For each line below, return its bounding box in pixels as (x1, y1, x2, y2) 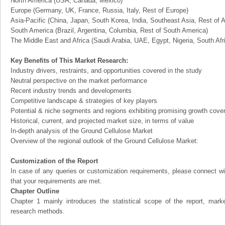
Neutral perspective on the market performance (11, 77, 147, 84)
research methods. (11, 207, 65, 215)
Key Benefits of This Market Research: (11, 57, 128, 64)
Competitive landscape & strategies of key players (11, 97, 157, 104)
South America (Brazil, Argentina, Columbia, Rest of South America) (11, 27, 208, 34)
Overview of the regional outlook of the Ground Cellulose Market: (11, 137, 198, 145)
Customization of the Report (11, 157, 98, 165)
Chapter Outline (11, 187, 59, 195)
